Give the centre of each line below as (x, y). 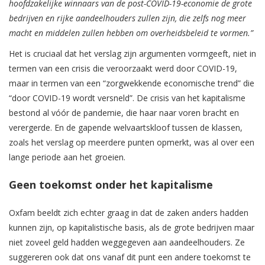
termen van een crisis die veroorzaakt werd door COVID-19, (123, 69)
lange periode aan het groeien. (67, 157)
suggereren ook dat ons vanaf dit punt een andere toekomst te (130, 257)
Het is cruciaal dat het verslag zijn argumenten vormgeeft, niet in (132, 54)
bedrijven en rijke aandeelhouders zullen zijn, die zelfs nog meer (127, 18)
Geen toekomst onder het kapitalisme (111, 185)
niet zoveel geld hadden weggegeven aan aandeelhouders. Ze (127, 243)
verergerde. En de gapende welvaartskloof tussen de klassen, (126, 128)
